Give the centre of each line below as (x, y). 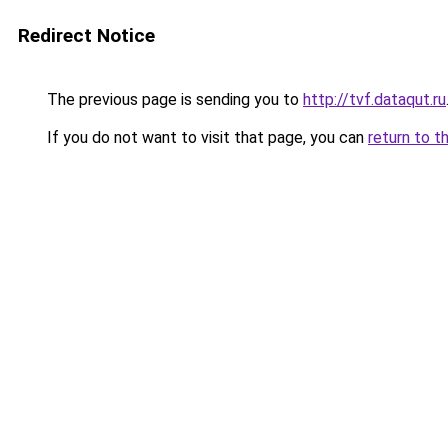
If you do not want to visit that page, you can (205, 137)
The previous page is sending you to (173, 99)
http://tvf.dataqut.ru (374, 99)
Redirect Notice (86, 35)
